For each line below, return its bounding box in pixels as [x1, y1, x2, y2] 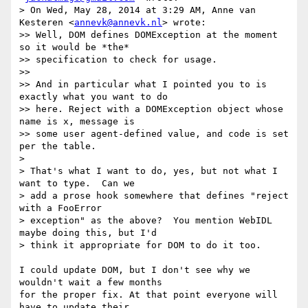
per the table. [19, 141, 96, 152]
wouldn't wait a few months [19, 277, 162, 288]
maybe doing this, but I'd [19, 228, 157, 239]
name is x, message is [19, 116, 135, 127]
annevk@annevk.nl [74, 17, 162, 28]
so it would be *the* [19, 42, 129, 53]
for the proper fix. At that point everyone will [19, 289, 278, 300]
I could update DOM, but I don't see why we [19, 265, 250, 276]
